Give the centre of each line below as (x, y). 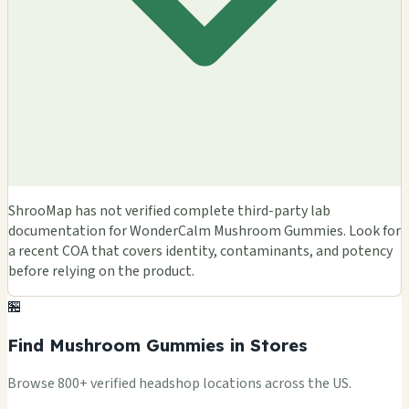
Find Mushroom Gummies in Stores (157, 346)
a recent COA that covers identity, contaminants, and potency (200, 252)
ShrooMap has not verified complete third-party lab (169, 211)
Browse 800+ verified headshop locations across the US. (179, 383)
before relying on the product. (101, 272)
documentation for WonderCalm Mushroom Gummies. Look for (204, 231)
